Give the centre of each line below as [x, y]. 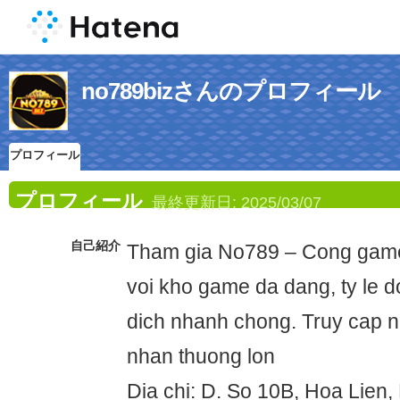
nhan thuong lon [201, 357]
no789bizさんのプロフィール [231, 91]
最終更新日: [196, 202]
